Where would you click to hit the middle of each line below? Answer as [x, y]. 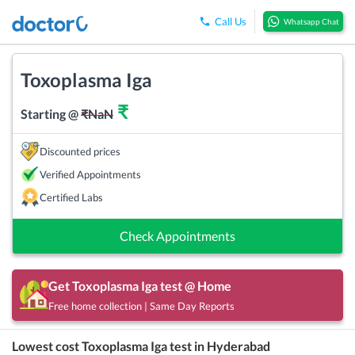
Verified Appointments [90, 174]
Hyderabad [239, 345]
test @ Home [195, 285]
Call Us [231, 22]
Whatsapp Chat [311, 22]
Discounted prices [80, 151]
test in [187, 345]
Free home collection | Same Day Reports [141, 305]
